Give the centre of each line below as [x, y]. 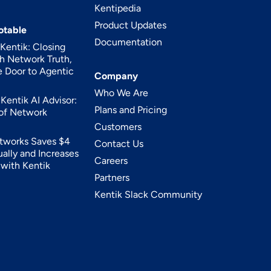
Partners [112, 178]
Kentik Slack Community [149, 194]
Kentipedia [118, 8]
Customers [118, 127]
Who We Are [122, 93]
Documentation [129, 42]
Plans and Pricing [131, 110]
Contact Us [119, 144]
